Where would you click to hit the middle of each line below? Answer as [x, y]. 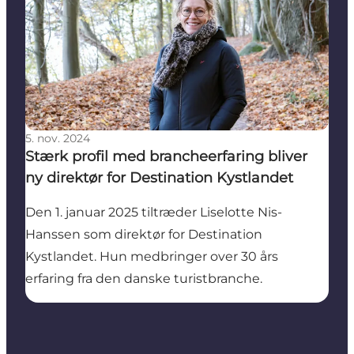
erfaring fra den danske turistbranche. [145, 278]
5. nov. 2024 [58, 138]
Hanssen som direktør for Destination [144, 234]
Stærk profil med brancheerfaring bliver [166, 156]
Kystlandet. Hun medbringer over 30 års [152, 256]
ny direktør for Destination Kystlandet [159, 177]
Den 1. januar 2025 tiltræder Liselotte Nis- [154, 212]
